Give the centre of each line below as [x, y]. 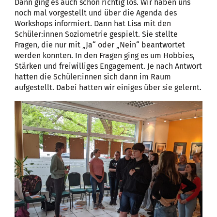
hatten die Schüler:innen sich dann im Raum [93, 77]
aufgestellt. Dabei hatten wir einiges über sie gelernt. [108, 87]
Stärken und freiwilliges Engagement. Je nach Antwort [108, 66]
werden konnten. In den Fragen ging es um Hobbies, [105, 55]
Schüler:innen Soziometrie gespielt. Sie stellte [96, 34]
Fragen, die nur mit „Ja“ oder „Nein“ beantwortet [100, 45]
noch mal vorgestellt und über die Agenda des [96, 13]
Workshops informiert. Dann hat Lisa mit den [93, 23]
